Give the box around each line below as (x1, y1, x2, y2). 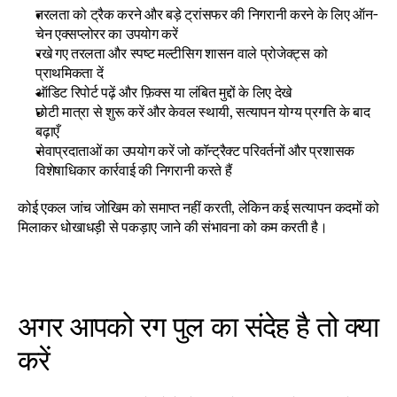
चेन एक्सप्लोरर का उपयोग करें (35, 25, 178, 43)
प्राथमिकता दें (35, 64, 104, 82)
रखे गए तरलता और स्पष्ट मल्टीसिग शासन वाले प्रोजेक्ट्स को (35, 44, 328, 62)
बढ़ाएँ (35, 122, 60, 140)
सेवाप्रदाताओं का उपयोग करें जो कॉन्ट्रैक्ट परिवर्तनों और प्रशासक (35, 142, 354, 160)
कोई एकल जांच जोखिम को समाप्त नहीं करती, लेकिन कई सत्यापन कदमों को (18, 198, 379, 216)
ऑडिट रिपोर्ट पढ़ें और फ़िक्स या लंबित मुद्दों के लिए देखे (35, 83, 292, 101)
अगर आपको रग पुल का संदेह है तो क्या (18, 308, 379, 344)
